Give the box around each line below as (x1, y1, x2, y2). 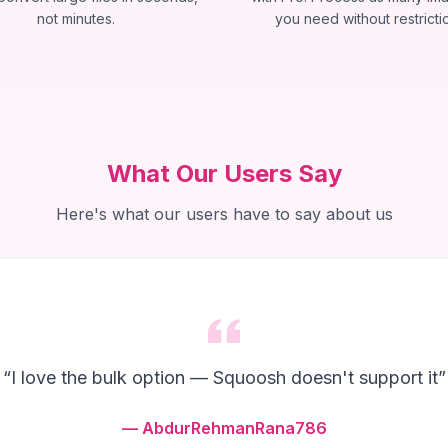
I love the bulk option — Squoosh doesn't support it (10, 367, 438, 388)
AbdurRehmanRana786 (141, 418, 327, 438)
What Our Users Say (106, 159, 342, 188)
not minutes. (37, 10, 115, 27)
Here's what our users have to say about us (55, 204, 393, 224)
